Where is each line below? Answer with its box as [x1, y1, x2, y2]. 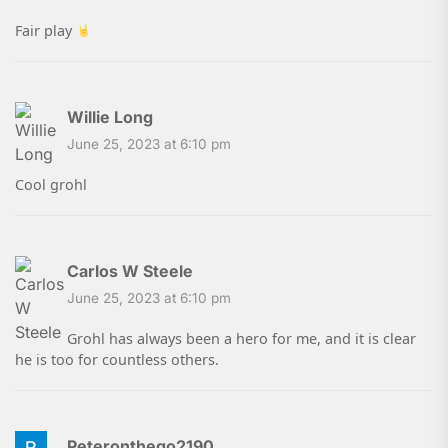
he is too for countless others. [15, 350, 219, 370]
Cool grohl [15, 175, 87, 195]
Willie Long [67, 107, 153, 128]
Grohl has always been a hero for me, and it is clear [67, 329, 416, 349]
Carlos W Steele [67, 261, 193, 282]
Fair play [15, 21, 76, 41]
